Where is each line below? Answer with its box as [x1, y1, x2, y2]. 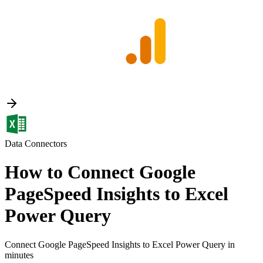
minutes [5, 249, 33, 260]
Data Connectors [5, 139, 67, 149]
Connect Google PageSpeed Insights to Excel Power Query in [5, 239, 235, 249]
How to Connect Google [5, 161, 195, 183]
